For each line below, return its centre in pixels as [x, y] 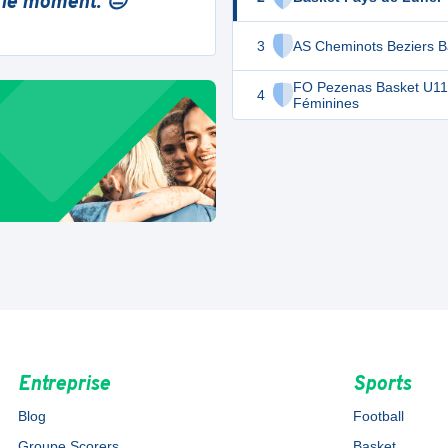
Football [379, 416]
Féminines [326, 103]
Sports [382, 385]
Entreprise [63, 385]
